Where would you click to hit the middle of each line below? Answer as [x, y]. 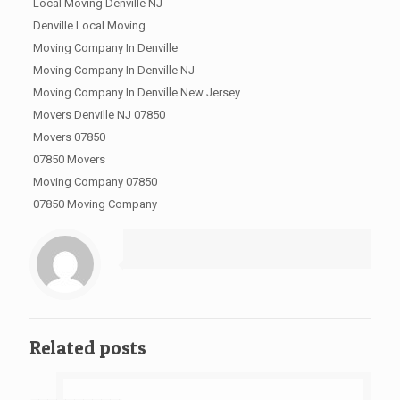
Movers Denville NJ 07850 [99, 115]
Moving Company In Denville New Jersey [136, 93]
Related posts [88, 348]
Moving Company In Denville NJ [113, 71]
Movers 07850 [69, 137]
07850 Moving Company [95, 204]
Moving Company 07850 [95, 182]
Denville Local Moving [89, 26]
